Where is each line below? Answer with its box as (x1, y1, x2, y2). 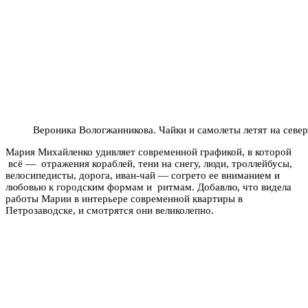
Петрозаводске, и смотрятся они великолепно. (5, 204, 214, 216)
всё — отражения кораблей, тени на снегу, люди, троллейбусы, (5, 157, 292, 169)
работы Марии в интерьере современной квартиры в (5, 192, 243, 204)
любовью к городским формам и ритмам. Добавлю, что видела (5, 181, 291, 192)
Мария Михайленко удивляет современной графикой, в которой (5, 146, 291, 157)
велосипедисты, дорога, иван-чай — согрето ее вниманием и (5, 169, 280, 181)
